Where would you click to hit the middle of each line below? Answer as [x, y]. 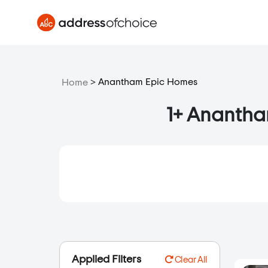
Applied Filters [106, 260]
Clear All [190, 260]
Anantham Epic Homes [148, 82]
